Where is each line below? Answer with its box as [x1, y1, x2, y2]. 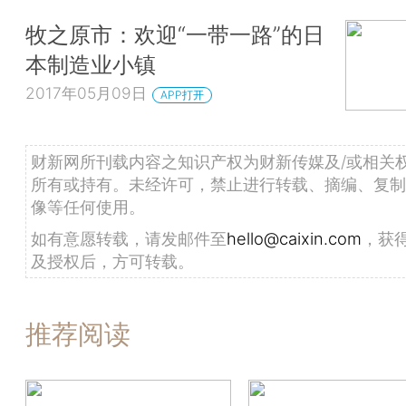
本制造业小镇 [25, 50, 156, 78]
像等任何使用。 [31, 197, 145, 217]
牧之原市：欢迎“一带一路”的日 [25, 20, 324, 48]
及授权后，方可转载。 [31, 251, 194, 272]
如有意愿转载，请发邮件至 [31, 228, 227, 249]
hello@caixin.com [227, 228, 362, 249]
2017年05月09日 [25, 83, 147, 103]
